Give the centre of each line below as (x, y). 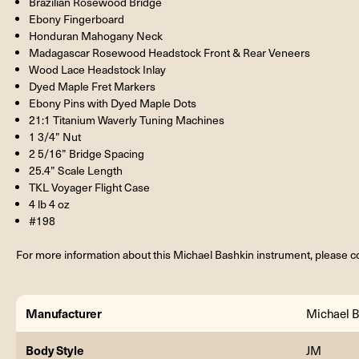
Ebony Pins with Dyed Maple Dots (113, 103)
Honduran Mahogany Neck (96, 35)
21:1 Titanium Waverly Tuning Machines (127, 119)
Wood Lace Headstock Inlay (98, 69)
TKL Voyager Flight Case (90, 187)
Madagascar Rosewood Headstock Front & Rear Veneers (170, 52)
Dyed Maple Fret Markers (93, 86)
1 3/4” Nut (55, 136)
